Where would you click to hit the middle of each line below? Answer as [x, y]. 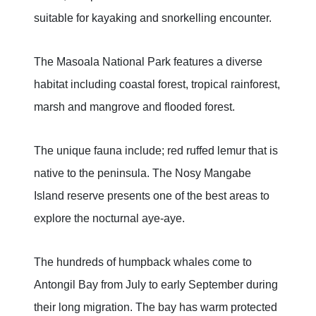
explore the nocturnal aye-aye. [109, 219]
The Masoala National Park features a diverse [148, 62]
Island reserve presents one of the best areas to [152, 196]
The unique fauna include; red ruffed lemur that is [156, 151]
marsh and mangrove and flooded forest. [134, 107]
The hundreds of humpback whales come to [143, 262]
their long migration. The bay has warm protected [156, 308]
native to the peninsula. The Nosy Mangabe [142, 174]
